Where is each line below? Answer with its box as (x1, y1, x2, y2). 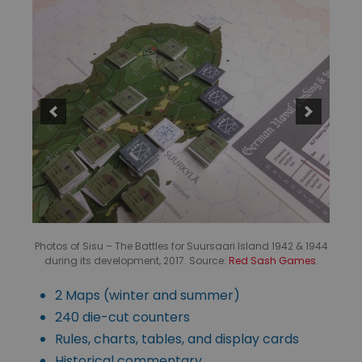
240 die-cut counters (55, 308, 190, 327)
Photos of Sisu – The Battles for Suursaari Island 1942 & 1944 (34, 239, 328, 254)
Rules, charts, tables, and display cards (55, 330, 299, 349)
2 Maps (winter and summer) (55, 286, 240, 305)
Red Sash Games (228, 254, 316, 268)
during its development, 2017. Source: (44, 254, 229, 268)
